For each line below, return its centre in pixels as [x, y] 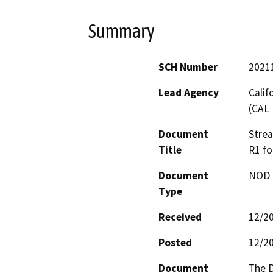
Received [180, 217]
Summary [122, 31]
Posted [175, 242]
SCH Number [188, 67]
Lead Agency [189, 92]
